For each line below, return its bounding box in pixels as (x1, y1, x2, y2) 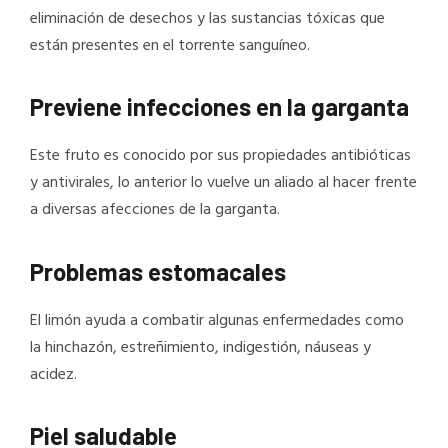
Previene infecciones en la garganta (30, 92, 409, 122)
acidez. (30, 361, 77, 388)
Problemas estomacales (30, 256, 286, 286)
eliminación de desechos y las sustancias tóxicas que (30, 5, 385, 32)
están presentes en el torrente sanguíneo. (30, 32, 310, 59)
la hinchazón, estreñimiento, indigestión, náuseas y (30, 334, 371, 361)
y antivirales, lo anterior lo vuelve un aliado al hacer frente (30, 170, 417, 197)
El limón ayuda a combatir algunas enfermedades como (30, 307, 404, 334)
